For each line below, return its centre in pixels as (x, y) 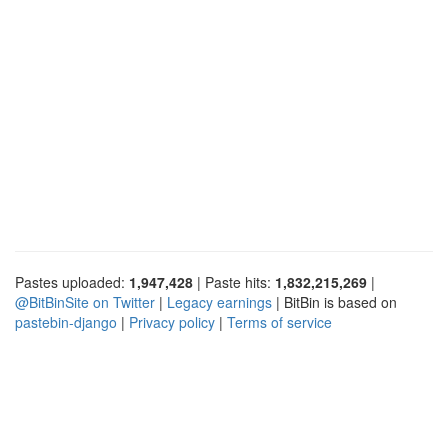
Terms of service (279, 321)
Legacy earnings (219, 301)
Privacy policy (172, 321)
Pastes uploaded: (72, 281)
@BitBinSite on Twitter (85, 301)
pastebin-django (66, 321)
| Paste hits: (234, 281)
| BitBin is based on (334, 301)
